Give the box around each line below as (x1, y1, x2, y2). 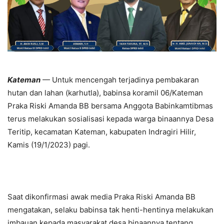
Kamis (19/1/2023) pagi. (7, 139, 90, 149)
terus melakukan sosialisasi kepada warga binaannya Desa (7, 113, 213, 123)
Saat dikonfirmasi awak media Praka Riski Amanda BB (7, 191, 195, 201)
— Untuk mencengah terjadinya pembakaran (40, 74, 199, 84)
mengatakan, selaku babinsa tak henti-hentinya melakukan (7, 204, 213, 214)
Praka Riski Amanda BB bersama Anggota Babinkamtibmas (7, 100, 213, 110)
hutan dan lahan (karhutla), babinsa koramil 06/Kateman (7, 87, 203, 97)
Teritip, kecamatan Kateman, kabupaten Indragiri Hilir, (7, 126, 196, 136)
